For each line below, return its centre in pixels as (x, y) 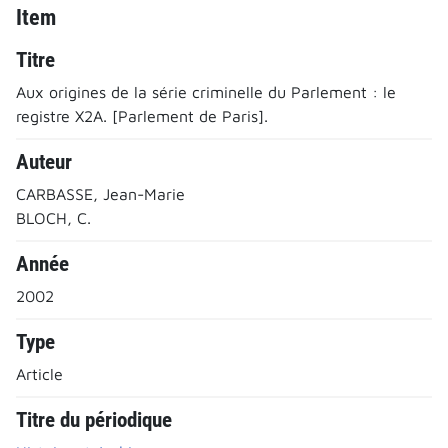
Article (39, 373)
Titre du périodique (94, 419)
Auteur (44, 161)
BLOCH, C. (53, 217)
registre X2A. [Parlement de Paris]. (142, 115)
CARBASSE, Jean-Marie (100, 193)
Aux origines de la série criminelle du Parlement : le (206, 91)
